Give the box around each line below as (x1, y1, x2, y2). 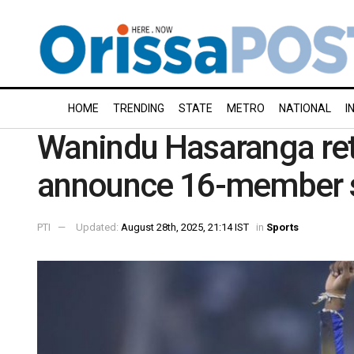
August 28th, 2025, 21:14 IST (121, 220, 249, 233)
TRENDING (113, 102, 164, 115)
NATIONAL (279, 102, 331, 115)
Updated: (76, 220, 121, 233)
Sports (266, 220, 299, 233)
